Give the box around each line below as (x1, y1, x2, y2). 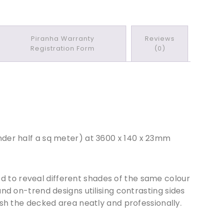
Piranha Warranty (30, 33, 94, 43)
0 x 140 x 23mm (110, 132, 171, 144)
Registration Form (30, 43, 95, 53)
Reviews (144, 33, 175, 43)
